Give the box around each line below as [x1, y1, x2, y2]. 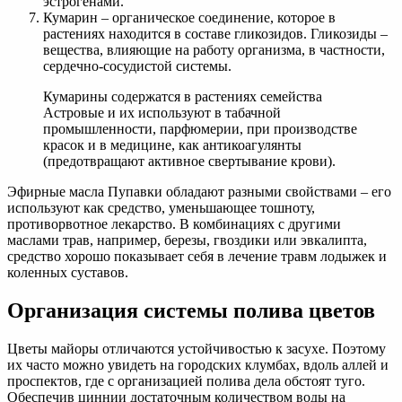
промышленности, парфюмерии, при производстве [43, 121, 357, 137]
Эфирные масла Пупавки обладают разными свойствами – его [7, 184, 391, 200]
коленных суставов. [7, 265, 128, 281]
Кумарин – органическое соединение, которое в [43, 10, 336, 26]
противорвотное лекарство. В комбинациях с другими [7, 216, 341, 232]
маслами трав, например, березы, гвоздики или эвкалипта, [7, 232, 367, 249]
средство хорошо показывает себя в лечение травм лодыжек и [7, 249, 387, 265]
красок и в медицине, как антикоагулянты [43, 137, 301, 153]
